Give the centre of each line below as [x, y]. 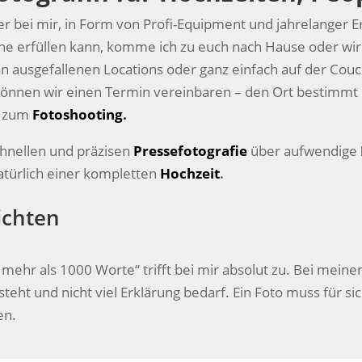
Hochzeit [190, 174]
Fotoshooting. [80, 115]
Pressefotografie [191, 151]
